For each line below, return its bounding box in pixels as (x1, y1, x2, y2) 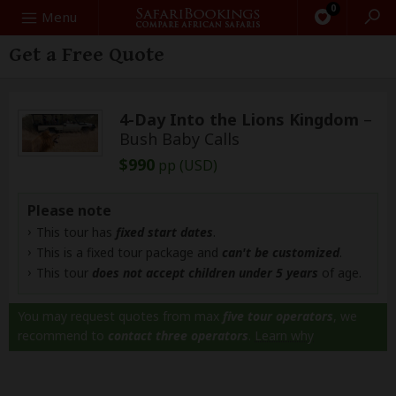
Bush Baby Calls (119, 128, 240, 149)
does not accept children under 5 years (92, 264, 318, 281)
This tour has (36, 224, 116, 240)
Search (8, 7, 50, 25)
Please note (27, 201, 111, 220)
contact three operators (108, 327, 248, 344)
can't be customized (222, 244, 339, 261)
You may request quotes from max (18, 308, 223, 324)
